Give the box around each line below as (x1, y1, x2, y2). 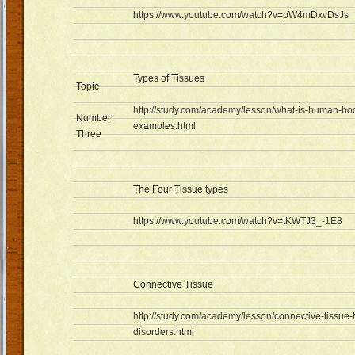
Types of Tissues (133, 73, 204, 84)
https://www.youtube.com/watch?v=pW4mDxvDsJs (133, 10, 349, 21)
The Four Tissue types (133, 184, 228, 195)
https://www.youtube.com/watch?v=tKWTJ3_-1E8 (133, 216, 342, 227)
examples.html (133, 120, 196, 132)
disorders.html (133, 326, 194, 338)
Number (76, 113, 111, 124)
